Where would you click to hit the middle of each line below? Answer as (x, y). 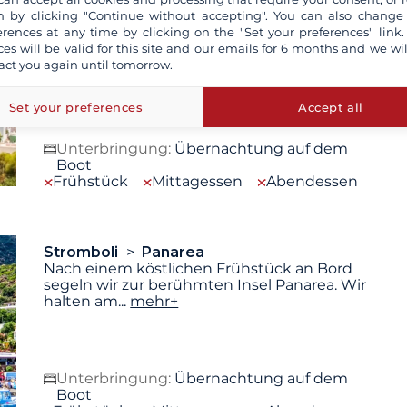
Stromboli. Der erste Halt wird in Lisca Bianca (206, 55)
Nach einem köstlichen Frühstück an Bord (199, 268)
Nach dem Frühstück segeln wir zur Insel (193, 38)
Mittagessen (198, 181)
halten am (81, 301)
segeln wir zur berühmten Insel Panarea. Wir (205, 284)
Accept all (331, 107)
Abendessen (313, 181)
